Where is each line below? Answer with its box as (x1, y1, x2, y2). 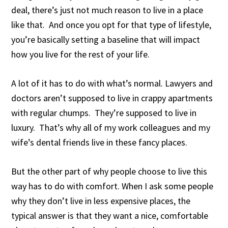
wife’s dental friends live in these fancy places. (11, 136, 188, 148)
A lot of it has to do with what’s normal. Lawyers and (11, 77, 213, 89)
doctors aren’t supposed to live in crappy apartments (11, 92, 213, 104)
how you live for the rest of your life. (11, 48, 150, 60)
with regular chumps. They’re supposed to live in (11, 107, 197, 119)
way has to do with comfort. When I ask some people (11, 180, 214, 192)
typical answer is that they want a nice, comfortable (11, 210, 209, 221)
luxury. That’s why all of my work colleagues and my (11, 122, 211, 133)
